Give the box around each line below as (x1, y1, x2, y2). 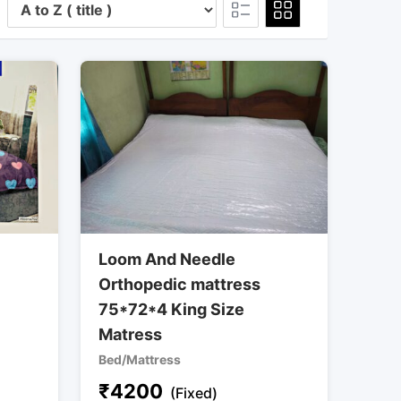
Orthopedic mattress (98, 275, 261, 294)
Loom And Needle (98, 250, 236, 269)
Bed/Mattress (98, 352, 182, 368)
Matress (98, 325, 163, 345)
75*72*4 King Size (98, 300, 245, 320)
